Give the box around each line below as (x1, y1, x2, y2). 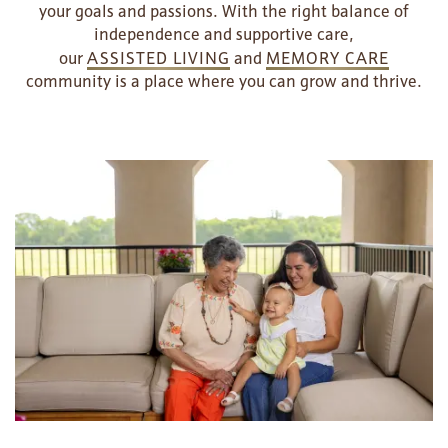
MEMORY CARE (265, 46, 389, 70)
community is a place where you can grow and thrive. (25, 69, 422, 93)
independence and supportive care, (93, 22, 354, 46)
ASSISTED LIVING (86, 46, 230, 70)
